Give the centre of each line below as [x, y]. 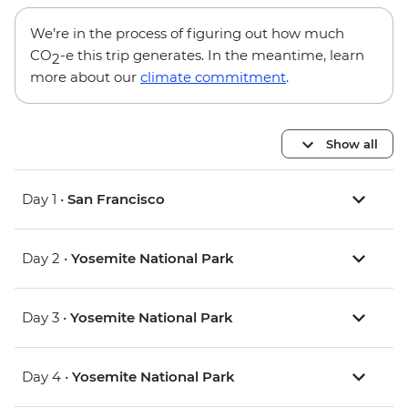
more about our [85, 77]
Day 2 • [46, 259]
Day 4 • [47, 377]
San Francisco [116, 199]
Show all [352, 143]
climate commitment [213, 77]
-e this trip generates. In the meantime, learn [212, 56]
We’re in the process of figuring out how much [187, 34]
